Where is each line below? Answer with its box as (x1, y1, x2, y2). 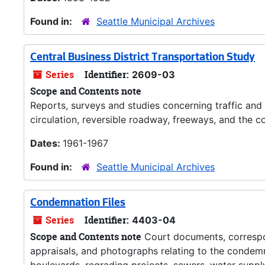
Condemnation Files (30, 198, 125, 209)
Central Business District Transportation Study (30, 52, 255, 64)
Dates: (30, 137, 63, 149)
